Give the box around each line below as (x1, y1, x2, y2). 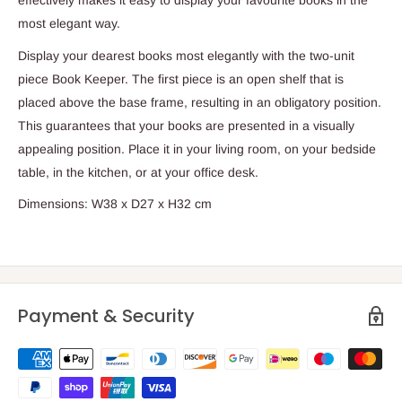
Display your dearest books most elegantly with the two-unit (18, 48, 354, 63)
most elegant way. (18, 15, 124, 31)
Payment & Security (18, 303, 195, 329)
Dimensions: (18, 197, 88, 212)
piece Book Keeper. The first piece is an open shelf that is (18, 71, 344, 86)
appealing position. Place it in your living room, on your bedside (18, 141, 376, 156)
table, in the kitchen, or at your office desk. (18, 164, 258, 179)
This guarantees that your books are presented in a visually (18, 118, 354, 133)
